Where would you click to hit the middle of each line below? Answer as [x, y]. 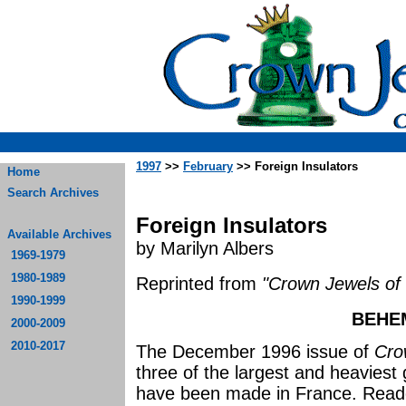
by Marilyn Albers [205, 248]
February [208, 166]
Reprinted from [199, 284]
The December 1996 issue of [255, 352]
